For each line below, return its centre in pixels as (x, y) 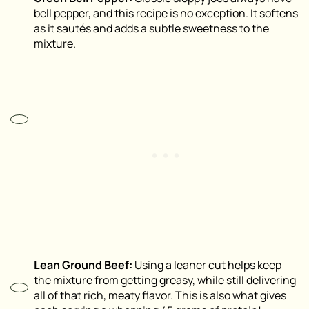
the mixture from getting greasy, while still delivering (165, 280)
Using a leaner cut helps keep (208, 265)
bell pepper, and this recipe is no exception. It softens (166, 13)
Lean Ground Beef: (84, 265)
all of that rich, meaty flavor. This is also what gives (160, 296)
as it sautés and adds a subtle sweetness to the (151, 29)
